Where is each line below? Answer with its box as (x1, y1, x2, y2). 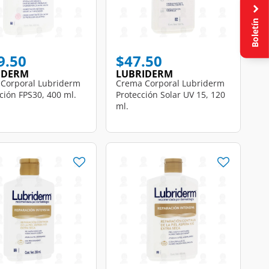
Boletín (249, 16, 261, 48)
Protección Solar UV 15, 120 (116, 89, 225, 100)
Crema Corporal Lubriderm (116, 77, 225, 89)
